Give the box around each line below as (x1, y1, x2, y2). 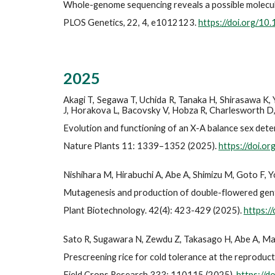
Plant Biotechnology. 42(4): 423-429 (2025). (63, 205, 244, 215)
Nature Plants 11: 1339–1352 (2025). (63, 141, 219, 151)
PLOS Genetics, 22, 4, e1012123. (63, 17, 198, 28)
